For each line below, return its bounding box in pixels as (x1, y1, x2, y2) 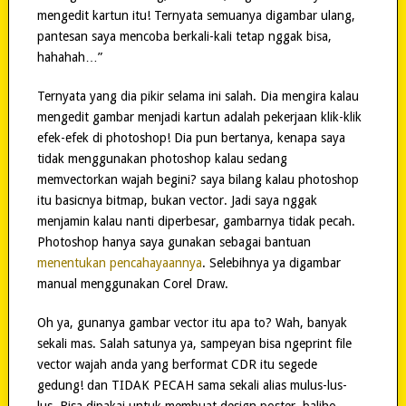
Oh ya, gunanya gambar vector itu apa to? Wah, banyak (36, 314, 347, 330)
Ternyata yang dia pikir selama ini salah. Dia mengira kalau (36, 88, 359, 103)
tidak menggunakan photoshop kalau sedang (36, 150, 287, 166)
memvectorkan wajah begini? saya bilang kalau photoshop (36, 171, 359, 187)
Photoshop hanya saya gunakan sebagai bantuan (36, 234, 311, 249)
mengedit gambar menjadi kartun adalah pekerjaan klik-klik (36, 109, 362, 124)
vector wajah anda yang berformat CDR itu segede (36, 356, 317, 372)
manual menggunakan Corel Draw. (36, 275, 228, 291)
